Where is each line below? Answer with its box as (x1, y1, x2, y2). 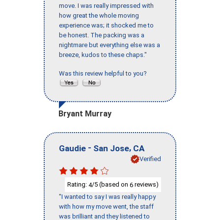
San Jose (93, 143, 129, 153)
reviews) (133, 180, 159, 188)
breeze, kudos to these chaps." (59, 51, 147, 59)
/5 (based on (92, 180, 130, 188)
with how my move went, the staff (59, 203, 154, 211)
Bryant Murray (58, 109, 111, 119)
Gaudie (59, 143, 86, 153)
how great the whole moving (59, 12, 139, 20)
